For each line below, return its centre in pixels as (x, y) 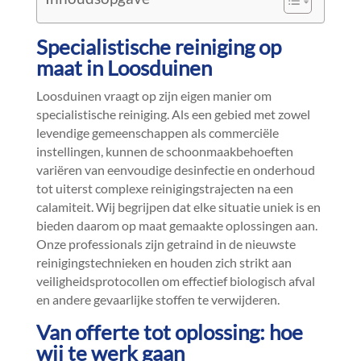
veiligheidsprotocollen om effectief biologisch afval (175, 281)
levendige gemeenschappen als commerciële (157, 133)
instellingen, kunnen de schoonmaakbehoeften (164, 151)
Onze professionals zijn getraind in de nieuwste (166, 244)
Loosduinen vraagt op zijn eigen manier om (154, 95)
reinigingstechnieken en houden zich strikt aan (164, 262)
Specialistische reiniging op (158, 47)
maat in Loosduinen (124, 68)
